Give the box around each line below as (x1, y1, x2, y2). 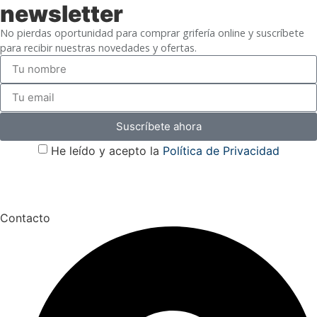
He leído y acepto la (50, 143, 163, 158)
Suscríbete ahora (115, 120, 202, 134)
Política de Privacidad (162, 143, 279, 158)
